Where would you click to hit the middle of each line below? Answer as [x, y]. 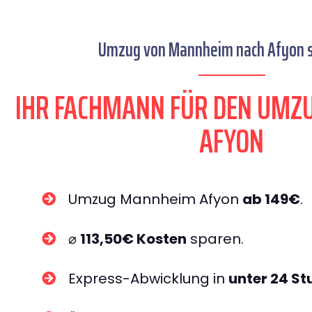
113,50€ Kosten [133, 239]
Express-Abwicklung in [148, 279]
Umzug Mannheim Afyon [155, 199]
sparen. [215, 239]
